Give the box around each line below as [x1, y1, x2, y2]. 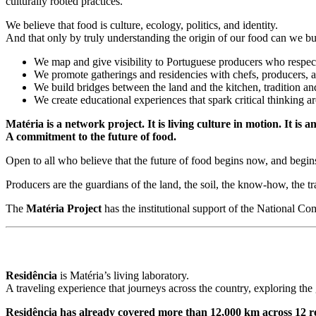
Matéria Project [26, 202, 102, 214]
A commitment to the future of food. [6, 130, 176, 142]
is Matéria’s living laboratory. [57, 269, 189, 282]
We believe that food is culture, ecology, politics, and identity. [6, 18, 278, 31]
